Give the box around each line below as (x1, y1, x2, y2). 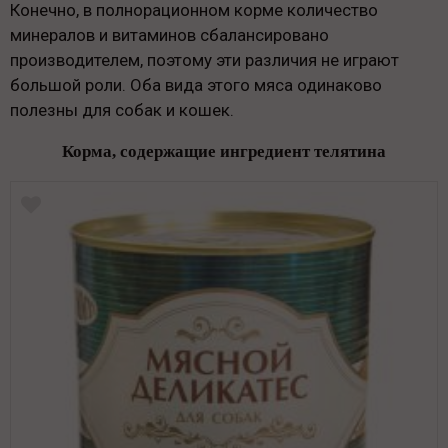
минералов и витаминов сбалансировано (10, 25, 329, 46)
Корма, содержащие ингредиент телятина (62, 142, 386, 162)
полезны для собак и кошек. (10, 100, 234, 121)
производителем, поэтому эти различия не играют (10, 50, 399, 71)
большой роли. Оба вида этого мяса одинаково (10, 75, 382, 96)
